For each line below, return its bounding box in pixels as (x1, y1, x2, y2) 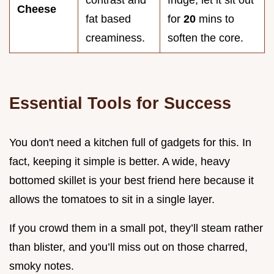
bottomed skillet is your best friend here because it (9, 174, 254, 187)
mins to (196, 12, 234, 25)
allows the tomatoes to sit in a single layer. (9, 193, 215, 206)
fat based (86, 12, 131, 25)
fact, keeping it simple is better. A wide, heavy (9, 155, 230, 168)
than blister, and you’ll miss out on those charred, (9, 240, 248, 253)
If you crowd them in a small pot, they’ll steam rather (9, 221, 263, 234)
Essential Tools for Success (9, 93, 231, 113)
